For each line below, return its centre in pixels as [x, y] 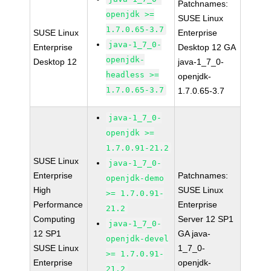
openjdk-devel [138, 239]
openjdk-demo [135, 178]
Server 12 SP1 [206, 219]
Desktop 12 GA [207, 47]
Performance [58, 204]
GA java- [194, 233]
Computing [54, 219]
